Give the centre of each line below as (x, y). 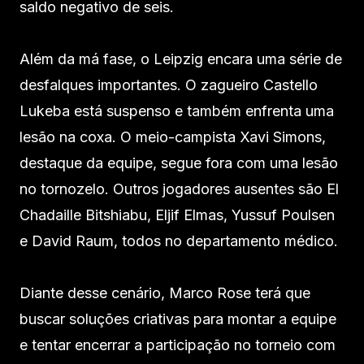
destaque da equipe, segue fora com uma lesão (179, 162)
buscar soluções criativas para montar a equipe (178, 318)
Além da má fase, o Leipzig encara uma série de (181, 58)
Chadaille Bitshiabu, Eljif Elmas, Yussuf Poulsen (177, 214)
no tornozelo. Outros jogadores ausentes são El (179, 188)
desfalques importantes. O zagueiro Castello (169, 84)
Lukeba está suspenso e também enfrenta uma (177, 110)
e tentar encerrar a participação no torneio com (178, 344)
